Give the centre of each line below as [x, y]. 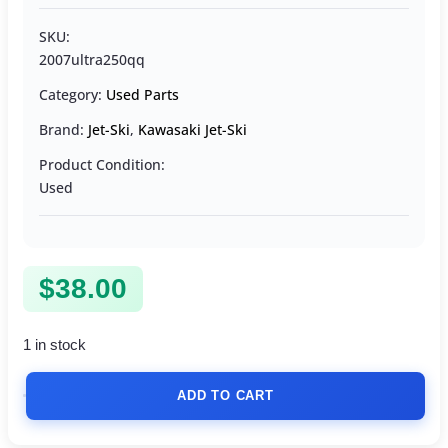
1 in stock [54, 345]
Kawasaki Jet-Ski [192, 130]
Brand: [63, 130]
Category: [72, 95]
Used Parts [142, 95]
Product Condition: [102, 165]
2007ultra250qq [92, 60]
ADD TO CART [225, 395]
